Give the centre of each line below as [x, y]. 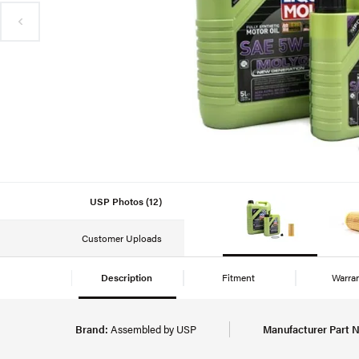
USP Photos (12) [126, 201]
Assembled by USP [152, 329]
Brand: [92, 329]
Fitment [240, 277]
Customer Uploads [122, 238]
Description [127, 277]
